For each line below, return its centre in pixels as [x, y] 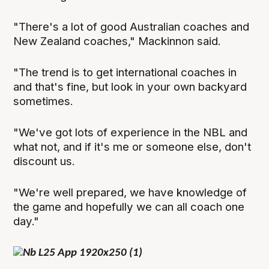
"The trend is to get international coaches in [125, 72]
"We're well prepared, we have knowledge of [130, 192]
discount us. [44, 161]
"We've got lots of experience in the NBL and [131, 132]
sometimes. [44, 101]
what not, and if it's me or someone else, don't [132, 147]
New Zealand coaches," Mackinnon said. [117, 41]
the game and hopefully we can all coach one [129, 207]
